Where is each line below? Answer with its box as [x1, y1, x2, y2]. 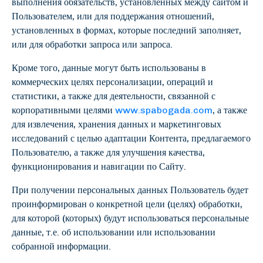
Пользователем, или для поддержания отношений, [12, 11, 214, 22]
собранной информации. [12, 241, 111, 252]
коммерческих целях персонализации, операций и [12, 76, 213, 87]
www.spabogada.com [115, 104, 213, 116]
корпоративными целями [12, 104, 115, 116]
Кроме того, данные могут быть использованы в [12, 62, 206, 73]
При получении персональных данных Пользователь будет [12, 184, 248, 195]
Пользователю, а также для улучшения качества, [12, 147, 205, 158]
